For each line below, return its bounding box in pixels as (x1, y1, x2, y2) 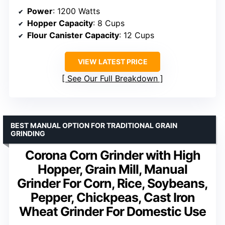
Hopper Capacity (27, 18, 93, 28)
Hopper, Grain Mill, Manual (38, 161, 187, 177)
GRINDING (11, 129, 45, 138)
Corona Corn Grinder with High (25, 147, 200, 163)
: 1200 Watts (53, 6, 100, 16)
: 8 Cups (93, 18, 125, 28)
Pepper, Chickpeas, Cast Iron (30, 189, 195, 205)
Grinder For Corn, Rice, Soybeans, (17, 175, 208, 191)
